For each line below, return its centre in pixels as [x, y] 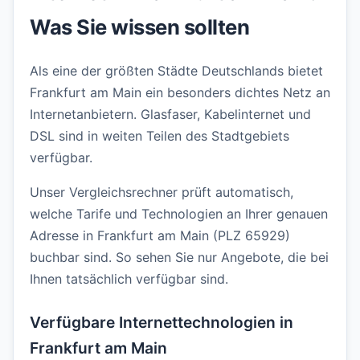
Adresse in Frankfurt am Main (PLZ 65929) [160, 235]
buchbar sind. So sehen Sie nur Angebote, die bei [179, 257]
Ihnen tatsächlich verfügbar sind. [129, 278]
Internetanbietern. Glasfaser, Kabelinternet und [170, 114]
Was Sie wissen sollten [139, 27]
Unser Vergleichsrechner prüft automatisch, [162, 192]
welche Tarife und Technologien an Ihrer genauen [179, 213]
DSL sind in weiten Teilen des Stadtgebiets [160, 135]
